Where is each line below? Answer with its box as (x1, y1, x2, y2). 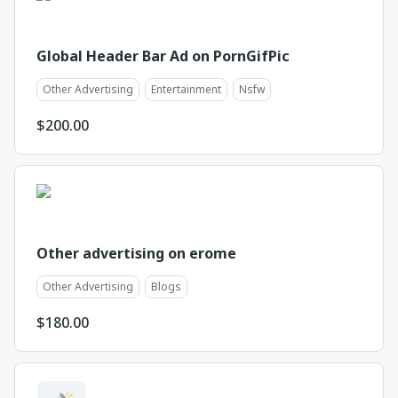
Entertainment (151, 82, 221, 97)
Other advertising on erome (36, 243, 236, 263)
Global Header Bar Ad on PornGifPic (36, 46, 290, 66)
